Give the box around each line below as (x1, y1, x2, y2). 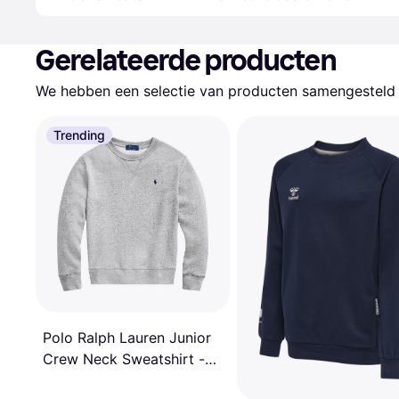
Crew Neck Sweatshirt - (43, 349, 205, 368)
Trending (53, 127, 105, 142)
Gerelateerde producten (36, 44, 337, 77)
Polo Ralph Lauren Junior (43, 328, 211, 346)
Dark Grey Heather (43, 370, 169, 389)
